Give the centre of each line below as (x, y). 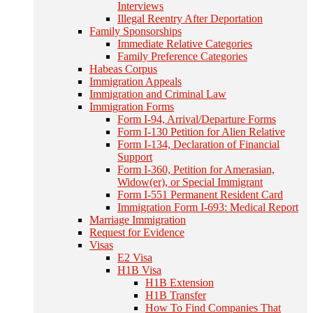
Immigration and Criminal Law (158, 94)
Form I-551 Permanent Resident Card (200, 195)
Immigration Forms (132, 107)
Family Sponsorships (136, 31)
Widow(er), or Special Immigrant (190, 182)
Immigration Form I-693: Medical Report (208, 207)
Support (135, 157)
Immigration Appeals (136, 81)
